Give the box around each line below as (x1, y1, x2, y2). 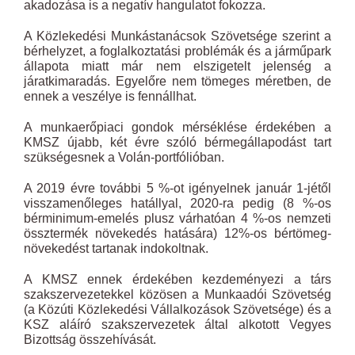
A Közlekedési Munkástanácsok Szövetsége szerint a (24, 29, 331, 43)
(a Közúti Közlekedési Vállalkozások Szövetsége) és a (24, 302, 331, 316)
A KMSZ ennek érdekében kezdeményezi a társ (24, 272, 331, 286)
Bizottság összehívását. (24, 332, 156, 346)
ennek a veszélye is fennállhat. (24, 89, 197, 103)
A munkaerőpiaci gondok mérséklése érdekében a (24, 120, 331, 134)
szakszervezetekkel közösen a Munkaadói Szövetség (24, 287, 331, 301)
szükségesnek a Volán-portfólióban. (24, 150, 224, 164)
